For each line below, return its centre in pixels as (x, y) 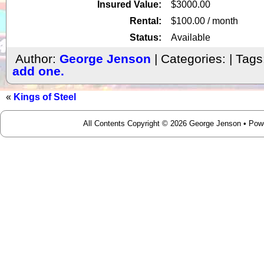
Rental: (146, 21)
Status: (146, 37)
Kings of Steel (45, 97)
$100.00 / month (204, 21)
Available (191, 37)
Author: (37, 59)
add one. (38, 71)
